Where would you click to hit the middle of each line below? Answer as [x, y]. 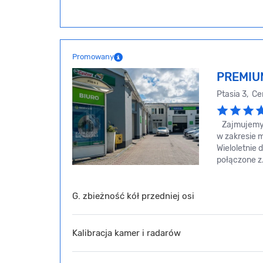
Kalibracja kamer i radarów [127, 233]
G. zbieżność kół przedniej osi [133, 196]
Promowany [93, 57]
